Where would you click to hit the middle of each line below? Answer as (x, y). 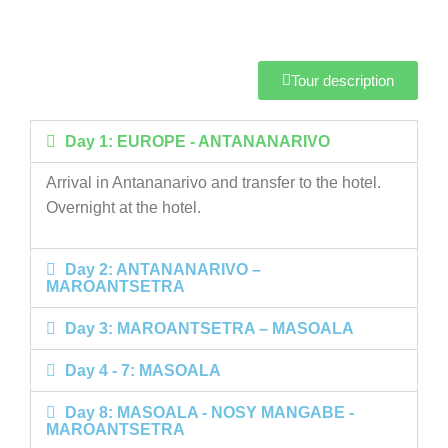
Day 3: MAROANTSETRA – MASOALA (210, 328)
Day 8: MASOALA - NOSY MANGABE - (210, 412)
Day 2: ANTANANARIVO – (163, 269)
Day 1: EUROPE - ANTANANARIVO (198, 141)
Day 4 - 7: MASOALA (143, 370)
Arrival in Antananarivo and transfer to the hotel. (213, 182)
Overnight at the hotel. (123, 207)
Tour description (342, 80)
